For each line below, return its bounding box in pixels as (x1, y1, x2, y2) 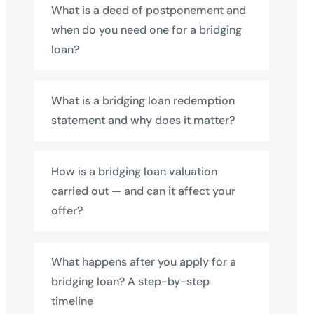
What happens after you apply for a (51, 254, 236, 269)
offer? (51, 203, 83, 218)
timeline (51, 294, 93, 308)
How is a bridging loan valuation (51, 164, 217, 179)
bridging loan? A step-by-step (51, 274, 210, 289)
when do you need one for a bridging (51, 22, 242, 37)
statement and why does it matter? (51, 113, 235, 128)
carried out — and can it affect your (51, 184, 235, 198)
